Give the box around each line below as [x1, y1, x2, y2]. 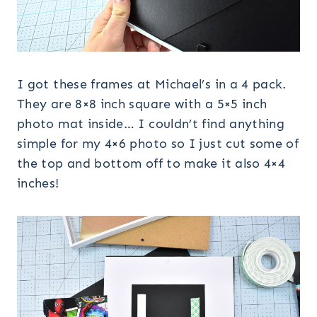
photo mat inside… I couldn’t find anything [17, 115, 285, 132]
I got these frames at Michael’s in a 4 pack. [17, 76, 287, 92]
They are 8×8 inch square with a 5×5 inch [17, 96, 267, 112]
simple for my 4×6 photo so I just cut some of [17, 135, 299, 151]
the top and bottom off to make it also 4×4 [17, 155, 286, 171]
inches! [17, 175, 59, 191]
